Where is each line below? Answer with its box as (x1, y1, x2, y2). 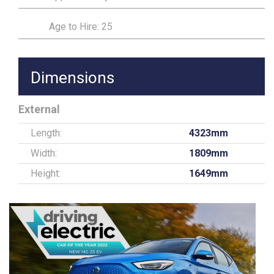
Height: (31, 168, 61, 180)
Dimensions (31, 68, 114, 87)
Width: (31, 147, 57, 160)
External (18, 103, 60, 116)
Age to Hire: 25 (49, 21, 113, 33)
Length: (31, 127, 62, 139)
